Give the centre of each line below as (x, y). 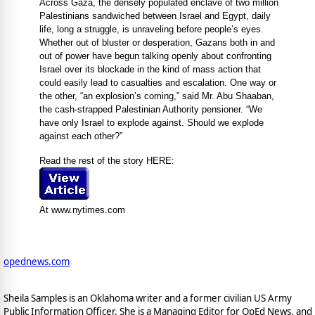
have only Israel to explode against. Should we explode (151, 123)
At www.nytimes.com (82, 210)
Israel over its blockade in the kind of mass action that (150, 70)
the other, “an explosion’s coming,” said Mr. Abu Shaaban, (156, 96)
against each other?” (81, 136)
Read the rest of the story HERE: (107, 161)
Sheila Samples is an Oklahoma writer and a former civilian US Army (148, 298)
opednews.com (37, 262)
